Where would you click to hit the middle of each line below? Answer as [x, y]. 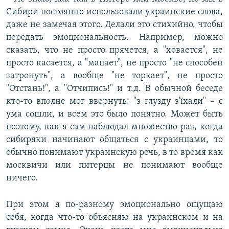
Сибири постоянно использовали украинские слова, [114, 12]
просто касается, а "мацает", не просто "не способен [114, 63]
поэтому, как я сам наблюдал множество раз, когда [114, 127]
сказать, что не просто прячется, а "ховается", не [114, 51]
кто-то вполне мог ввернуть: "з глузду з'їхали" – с [114, 102]
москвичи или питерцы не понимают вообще [114, 166]
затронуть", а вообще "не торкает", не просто [114, 76]
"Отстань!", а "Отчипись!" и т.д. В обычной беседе [114, 89]
